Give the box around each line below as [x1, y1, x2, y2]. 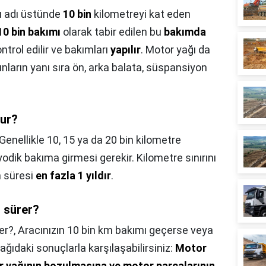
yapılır [110, 43, 141, 56]
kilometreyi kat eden [91, 8, 191, 20]
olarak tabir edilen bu [61, 26, 164, 38]
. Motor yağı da [141, 43, 210, 56]
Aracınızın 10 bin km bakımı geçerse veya [18, 224, 213, 236]
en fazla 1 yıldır [36, 169, 111, 182]
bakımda [164, 26, 206, 38]
